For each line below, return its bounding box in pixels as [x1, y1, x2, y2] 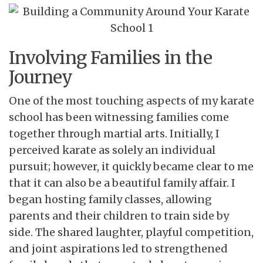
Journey [9, 65, 73, 88]
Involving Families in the [9, 46, 212, 69]
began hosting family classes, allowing [9, 192, 212, 206]
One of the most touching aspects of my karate [9, 93, 254, 107]
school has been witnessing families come [9, 110, 229, 124]
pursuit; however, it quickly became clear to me [9, 159, 254, 173]
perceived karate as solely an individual [9, 143, 215, 157]
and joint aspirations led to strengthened [9, 241, 228, 255]
